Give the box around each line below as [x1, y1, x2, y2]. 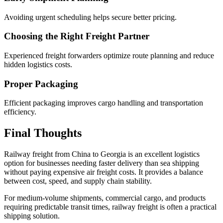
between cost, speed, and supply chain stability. [4, 177, 152, 186]
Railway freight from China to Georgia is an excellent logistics [4, 150, 200, 159]
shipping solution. [4, 212, 60, 221]
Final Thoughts [4, 126, 82, 140]
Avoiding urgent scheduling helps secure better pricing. [4, 12, 177, 21]
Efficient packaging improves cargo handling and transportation [4, 99, 203, 108]
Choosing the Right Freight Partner [4, 31, 149, 42]
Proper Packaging [4, 78, 78, 89]
